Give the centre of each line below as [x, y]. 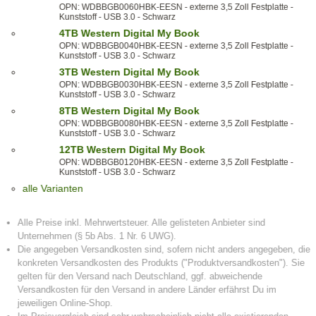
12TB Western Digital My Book [132, 150]
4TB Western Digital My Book [129, 34]
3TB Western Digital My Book [129, 72]
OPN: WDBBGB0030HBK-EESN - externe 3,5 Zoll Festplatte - [176, 85]
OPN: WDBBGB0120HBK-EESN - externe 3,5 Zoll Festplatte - [176, 163]
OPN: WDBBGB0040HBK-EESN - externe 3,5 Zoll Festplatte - [176, 46]
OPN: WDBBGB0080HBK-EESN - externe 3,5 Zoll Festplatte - [176, 124]
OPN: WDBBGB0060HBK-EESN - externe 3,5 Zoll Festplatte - [176, 7]
